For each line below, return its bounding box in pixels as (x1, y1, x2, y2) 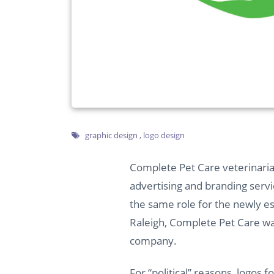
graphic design (85, 130, 138, 141)
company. (130, 233, 177, 248)
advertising (130, 178, 185, 193)
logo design (143, 130, 185, 141)
